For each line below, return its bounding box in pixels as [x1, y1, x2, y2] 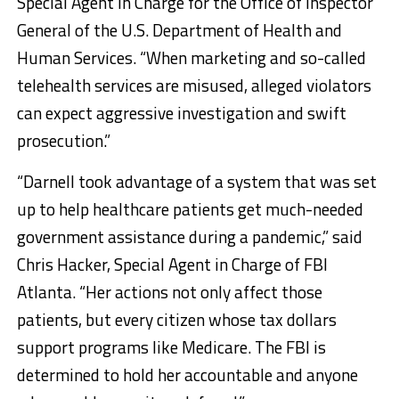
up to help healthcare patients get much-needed [16, 196, 363, 222]
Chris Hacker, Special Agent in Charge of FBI [16, 251, 328, 277]
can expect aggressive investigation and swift [16, 100, 346, 126]
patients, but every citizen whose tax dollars [16, 306, 337, 332]
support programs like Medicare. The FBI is [16, 334, 326, 360]
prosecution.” [16, 127, 110, 153]
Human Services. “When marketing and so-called [16, 45, 366, 70]
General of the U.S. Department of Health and [16, 17, 342, 43]
